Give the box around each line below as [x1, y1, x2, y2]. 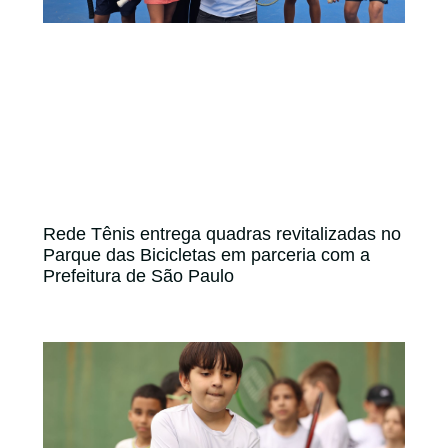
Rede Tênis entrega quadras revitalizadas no [43, 224, 401, 245]
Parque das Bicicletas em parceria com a [43, 245, 370, 266]
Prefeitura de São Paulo [43, 266, 234, 287]
